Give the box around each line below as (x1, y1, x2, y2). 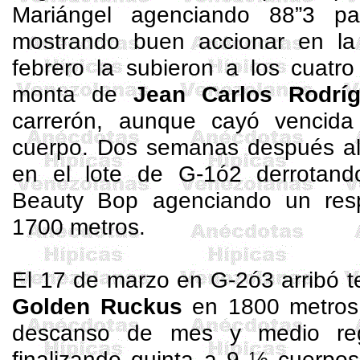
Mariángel (12, 2, 112, 27)
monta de (12, 81, 134, 107)
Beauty (12, 187, 84, 213)
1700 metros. (12, 214, 146, 239)
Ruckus (100, 293, 182, 319)
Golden (12, 293, 100, 319)
